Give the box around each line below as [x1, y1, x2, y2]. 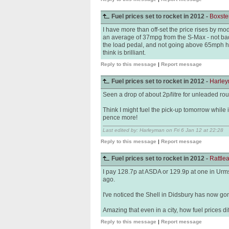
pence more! [103, 114, 138, 121]
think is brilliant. [103, 49, 146, 56]
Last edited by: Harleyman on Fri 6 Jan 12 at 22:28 [103, 127, 223, 133]
